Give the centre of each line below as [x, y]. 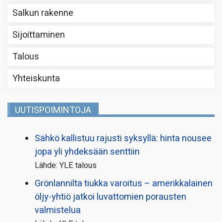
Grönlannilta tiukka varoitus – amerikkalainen [124, 183]
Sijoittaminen [39, 35]
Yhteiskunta [36, 78]
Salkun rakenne [43, 13]
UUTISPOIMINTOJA [53, 110]
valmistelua [58, 210]
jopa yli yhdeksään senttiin [87, 152]
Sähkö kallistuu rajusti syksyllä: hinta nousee [123, 138]
